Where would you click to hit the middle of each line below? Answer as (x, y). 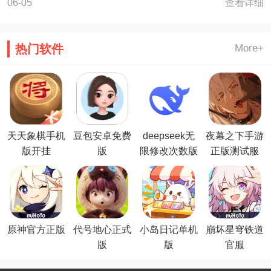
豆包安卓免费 (103, 136)
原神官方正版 (36, 229)
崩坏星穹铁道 (235, 229)
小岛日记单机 (168, 229)
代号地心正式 (103, 229)
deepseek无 (168, 136)
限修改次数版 (168, 151)
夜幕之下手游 (235, 136)
